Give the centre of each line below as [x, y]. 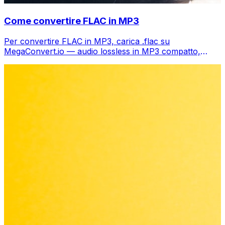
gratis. [15, 61]
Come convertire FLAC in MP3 [72, 21]
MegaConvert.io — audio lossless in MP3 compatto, [102, 51]
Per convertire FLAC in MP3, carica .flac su [87, 41]
